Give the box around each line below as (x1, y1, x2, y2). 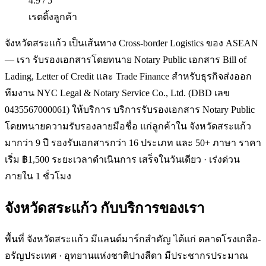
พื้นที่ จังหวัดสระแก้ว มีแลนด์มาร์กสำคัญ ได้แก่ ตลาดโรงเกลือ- (5, 234, 261, 245)
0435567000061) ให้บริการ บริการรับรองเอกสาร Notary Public (5, 104, 255, 115)
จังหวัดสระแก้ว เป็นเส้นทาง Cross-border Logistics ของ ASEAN (5, 37, 258, 48)
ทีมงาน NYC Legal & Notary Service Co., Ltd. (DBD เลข (5, 87, 230, 98)
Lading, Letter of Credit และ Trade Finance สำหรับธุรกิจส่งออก (5, 71, 252, 81)
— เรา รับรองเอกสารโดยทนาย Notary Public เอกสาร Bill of (5, 54, 246, 65)
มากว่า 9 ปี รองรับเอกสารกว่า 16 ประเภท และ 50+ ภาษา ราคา (5, 137, 261, 148)
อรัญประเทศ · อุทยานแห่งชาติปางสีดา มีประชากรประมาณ (5, 251, 248, 261)
